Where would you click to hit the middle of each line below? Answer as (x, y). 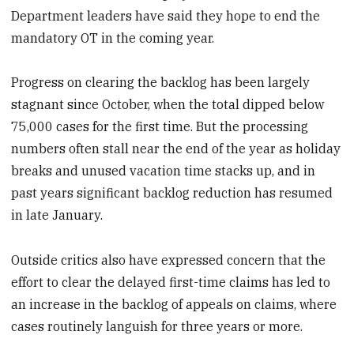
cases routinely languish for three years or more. (157, 327)
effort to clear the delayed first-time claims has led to (171, 282)
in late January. (57, 215)
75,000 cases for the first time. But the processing (160, 127)
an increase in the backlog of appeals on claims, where (174, 305)
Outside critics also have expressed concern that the (169, 260)
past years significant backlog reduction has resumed (172, 193)
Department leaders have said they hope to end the (166, 15)
